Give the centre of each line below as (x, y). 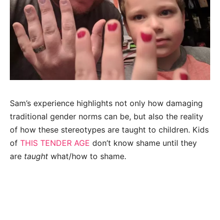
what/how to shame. (87, 156)
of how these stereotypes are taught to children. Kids (109, 130)
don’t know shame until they (143, 143)
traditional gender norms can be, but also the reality (107, 117)
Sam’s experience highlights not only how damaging (106, 103)
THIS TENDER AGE (55, 143)
